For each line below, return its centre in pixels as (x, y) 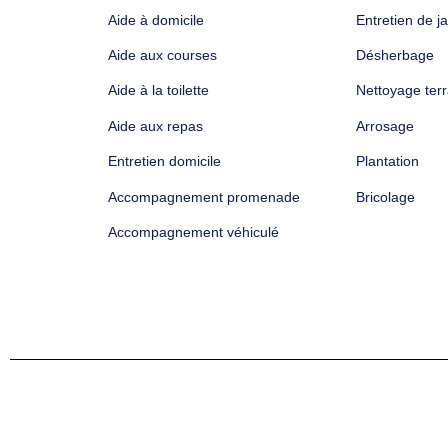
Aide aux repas (155, 125)
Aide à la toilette (158, 90)
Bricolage (385, 196)
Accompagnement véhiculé (193, 232)
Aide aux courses (162, 55)
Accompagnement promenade (203, 196)
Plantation (387, 161)
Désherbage (394, 55)
